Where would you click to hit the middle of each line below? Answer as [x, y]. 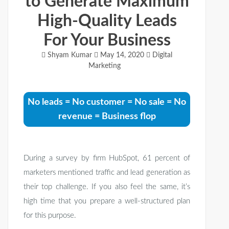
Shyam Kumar [70, 55]
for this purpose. [50, 216]
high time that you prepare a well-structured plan [107, 201]
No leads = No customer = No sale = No [107, 102]
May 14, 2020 [122, 55]
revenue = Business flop [107, 117]
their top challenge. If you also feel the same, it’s [107, 187]
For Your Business [107, 41]
